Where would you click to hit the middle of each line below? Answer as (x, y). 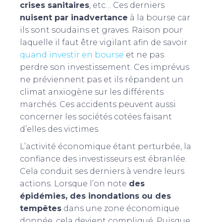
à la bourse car (159, 17)
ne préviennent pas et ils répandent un (102, 79)
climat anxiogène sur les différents (92, 92)
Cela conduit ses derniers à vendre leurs (102, 171)
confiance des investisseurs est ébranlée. (103, 159)
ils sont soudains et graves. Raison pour (101, 30)
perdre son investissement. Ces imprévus (105, 67)
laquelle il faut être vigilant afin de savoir (104, 42)
